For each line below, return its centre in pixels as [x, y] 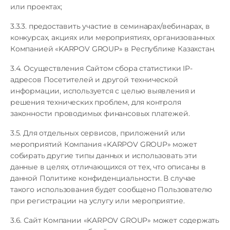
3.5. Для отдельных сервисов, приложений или [98, 133]
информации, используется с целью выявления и [103, 91]
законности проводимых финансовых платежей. [100, 113]
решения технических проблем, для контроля [96, 102]
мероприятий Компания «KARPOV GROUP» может [104, 144]
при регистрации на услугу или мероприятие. [98, 201]
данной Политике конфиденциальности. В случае [103, 178]
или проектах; [36, 7]
